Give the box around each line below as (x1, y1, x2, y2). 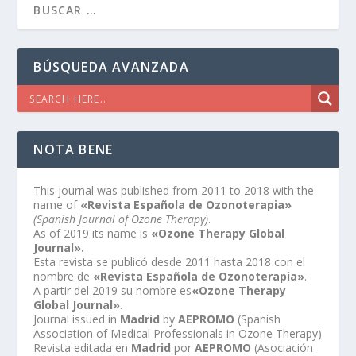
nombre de (33, 269, 94, 284)
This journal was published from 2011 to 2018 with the (33, 183, 315, 199)
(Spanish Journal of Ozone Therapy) (33, 211, 209, 227)
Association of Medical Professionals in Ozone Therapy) (33, 326, 323, 342)
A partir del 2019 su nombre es (33, 283, 192, 299)
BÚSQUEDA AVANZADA (33, 58, 189, 76)
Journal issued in (33, 311, 121, 327)
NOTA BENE (33, 141, 114, 159)
